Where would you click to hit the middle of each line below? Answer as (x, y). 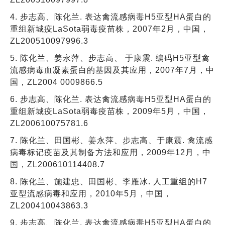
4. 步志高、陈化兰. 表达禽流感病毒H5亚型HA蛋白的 (111, 17)
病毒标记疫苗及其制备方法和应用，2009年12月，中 (110, 152)
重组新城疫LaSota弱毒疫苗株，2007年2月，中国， (109, 29)
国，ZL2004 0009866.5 (57, 82)
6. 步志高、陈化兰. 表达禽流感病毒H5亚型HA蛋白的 (111, 99)
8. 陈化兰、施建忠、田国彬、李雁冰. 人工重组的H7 (109, 181)
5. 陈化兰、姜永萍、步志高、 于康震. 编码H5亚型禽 (110, 58)
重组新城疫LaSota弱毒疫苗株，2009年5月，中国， (109, 111)
